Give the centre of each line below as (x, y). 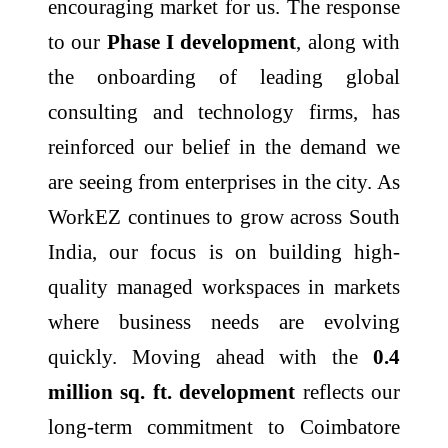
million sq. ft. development (172, 391)
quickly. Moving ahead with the (210, 356)
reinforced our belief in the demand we (224, 146)
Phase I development (201, 41)
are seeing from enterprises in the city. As (224, 181)
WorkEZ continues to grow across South (224, 216)
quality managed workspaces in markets (224, 286)
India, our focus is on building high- (224, 251)
